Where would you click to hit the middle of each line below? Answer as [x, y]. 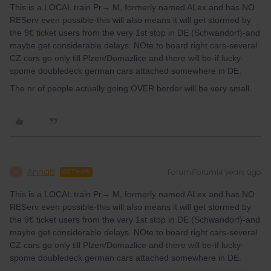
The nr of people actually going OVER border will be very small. [131, 88]
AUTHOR [76, 172]
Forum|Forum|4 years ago [214, 172]
